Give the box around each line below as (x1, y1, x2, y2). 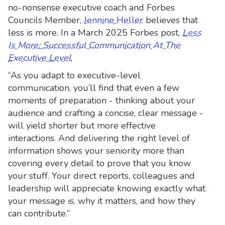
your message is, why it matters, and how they (8, 195, 195, 207)
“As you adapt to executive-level (8, 69, 141, 81)
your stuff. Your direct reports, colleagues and (8, 170, 195, 182)
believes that (143, 14, 198, 26)
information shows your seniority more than (8, 145, 184, 157)
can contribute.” (8, 207, 70, 219)
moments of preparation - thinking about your (8, 94, 195, 106)
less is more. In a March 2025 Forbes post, (8, 27, 182, 39)
